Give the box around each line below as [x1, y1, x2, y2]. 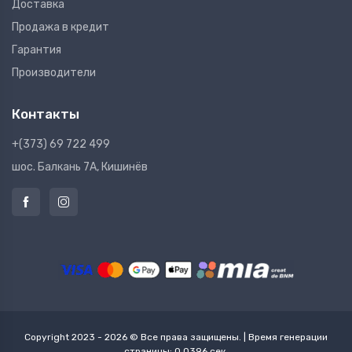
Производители [12, 65, 96, 79]
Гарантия [12, 42, 61, 57]
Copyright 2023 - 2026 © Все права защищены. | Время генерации [24, 332, 328, 343]
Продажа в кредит [12, 20, 109, 34]
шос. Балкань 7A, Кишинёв [12, 159, 148, 174]
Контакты [12, 105, 79, 122]
